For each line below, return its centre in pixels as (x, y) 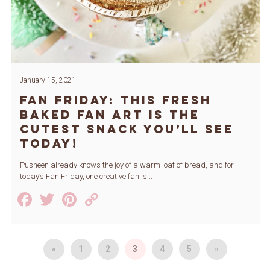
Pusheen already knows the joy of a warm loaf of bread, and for (127, 165)
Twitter (86, 200)
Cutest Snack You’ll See (127, 129)
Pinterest (116, 200)
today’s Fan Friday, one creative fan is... (86, 177)
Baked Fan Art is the (110, 115)
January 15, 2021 (48, 80)
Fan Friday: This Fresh (115, 100)
